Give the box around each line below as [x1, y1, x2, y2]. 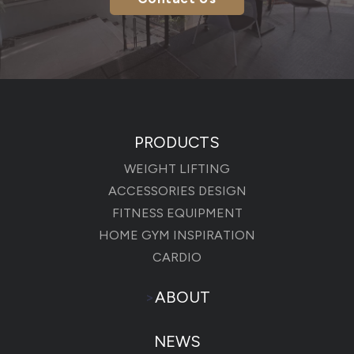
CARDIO [153, 249, 201, 265]
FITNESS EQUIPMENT [111, 205, 243, 220]
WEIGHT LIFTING [124, 160, 230, 176]
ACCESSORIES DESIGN [107, 183, 247, 198]
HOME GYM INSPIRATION [99, 227, 255, 243]
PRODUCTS [134, 132, 220, 152]
